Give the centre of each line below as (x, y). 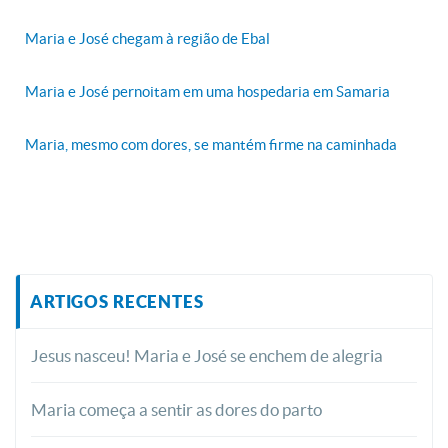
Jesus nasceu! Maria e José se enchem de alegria (207, 355)
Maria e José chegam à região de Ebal (147, 38)
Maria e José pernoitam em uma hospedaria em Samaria (207, 91)
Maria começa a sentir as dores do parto (176, 409)
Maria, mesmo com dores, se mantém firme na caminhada (211, 144)
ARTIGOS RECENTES (117, 301)
